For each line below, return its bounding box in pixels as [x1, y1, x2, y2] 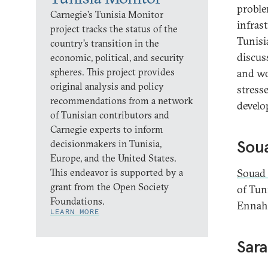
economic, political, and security [50, 51, 184, 63]
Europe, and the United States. [50, 151, 176, 164]
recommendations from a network [50, 94, 193, 106]
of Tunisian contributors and [50, 108, 169, 121]
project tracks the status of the [50, 22, 178, 35]
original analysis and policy [50, 80, 164, 92]
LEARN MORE [50, 206, 99, 216]
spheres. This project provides [50, 65, 175, 78]
